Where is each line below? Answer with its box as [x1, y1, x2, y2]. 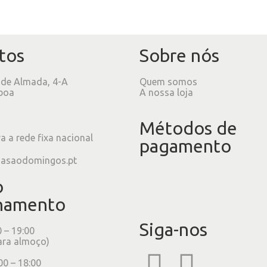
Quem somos [139, 76, 197, 87]
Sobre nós [139, 45, 219, 66]
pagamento [139, 135, 231, 156]
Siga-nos [139, 219, 207, 240]
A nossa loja [139, 86, 193, 98]
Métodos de [139, 117, 237, 138]
